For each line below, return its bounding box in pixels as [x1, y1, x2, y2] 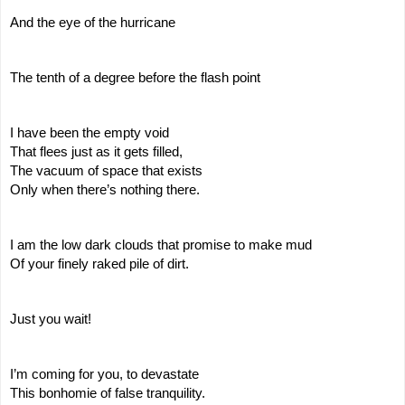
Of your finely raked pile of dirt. [10, 256, 189, 271]
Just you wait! [10, 311, 91, 326]
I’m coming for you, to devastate [10, 366, 199, 381]
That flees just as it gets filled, [10, 144, 183, 159]
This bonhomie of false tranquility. [10, 385, 205, 400]
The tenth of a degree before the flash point [10, 70, 260, 85]
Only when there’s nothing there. [10, 182, 200, 197]
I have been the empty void [10, 125, 169, 140]
